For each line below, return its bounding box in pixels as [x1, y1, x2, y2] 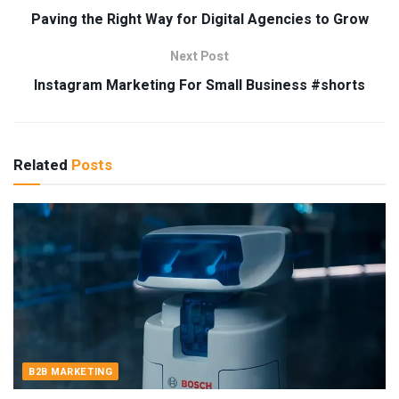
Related [13, 153, 68, 176]
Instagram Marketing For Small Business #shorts [34, 74, 365, 96]
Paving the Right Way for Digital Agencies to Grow [30, 8, 369, 30]
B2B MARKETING [28, 363, 113, 379]
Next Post [170, 46, 229, 66]
